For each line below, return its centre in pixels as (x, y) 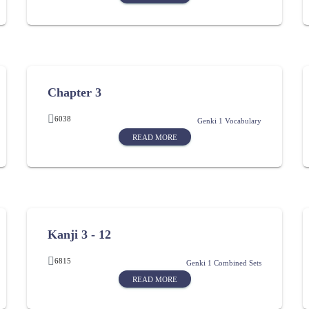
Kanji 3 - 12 (79, 235)
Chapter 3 (74, 92)
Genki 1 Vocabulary (229, 121)
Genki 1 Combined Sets (224, 263)
